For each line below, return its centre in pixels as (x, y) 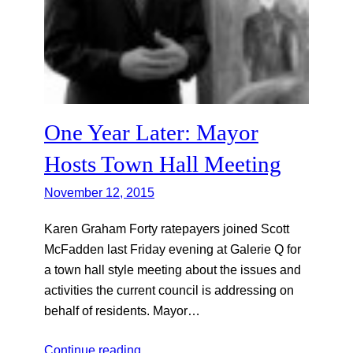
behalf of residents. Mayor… (122, 311)
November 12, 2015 (99, 193)
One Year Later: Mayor (151, 133)
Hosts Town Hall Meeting (163, 164)
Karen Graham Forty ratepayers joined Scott (167, 229)
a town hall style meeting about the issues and (173, 270)
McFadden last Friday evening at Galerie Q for (173, 249)
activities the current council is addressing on (169, 290)
